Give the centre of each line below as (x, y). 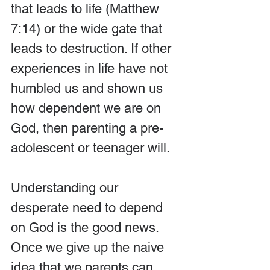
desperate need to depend (89, 208)
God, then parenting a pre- (87, 128)
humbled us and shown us (89, 88)
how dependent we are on (88, 108)
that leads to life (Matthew (87, 9)
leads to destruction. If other (93, 49)
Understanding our (66, 188)
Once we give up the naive (89, 247)
